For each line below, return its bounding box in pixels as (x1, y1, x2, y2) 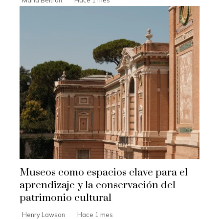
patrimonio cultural (20, 192, 111, 205)
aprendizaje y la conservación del (20, 179, 175, 192)
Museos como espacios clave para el (20, 166, 188, 179)
